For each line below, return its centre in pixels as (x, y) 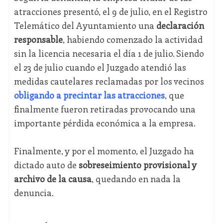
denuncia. (34, 193)
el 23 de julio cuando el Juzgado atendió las (100, 67)
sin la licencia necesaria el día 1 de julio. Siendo (109, 54)
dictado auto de (45, 165)
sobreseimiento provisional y (136, 165)
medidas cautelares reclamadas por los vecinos (109, 81)
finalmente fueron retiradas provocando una (105, 109)
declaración (179, 26)
